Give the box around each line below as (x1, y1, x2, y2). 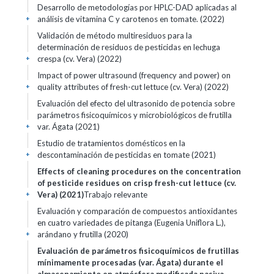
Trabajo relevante (84, 190, 147, 199)
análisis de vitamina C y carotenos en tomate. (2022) (37, 14, 224, 24)
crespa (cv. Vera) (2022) (37, 54, 122, 64)
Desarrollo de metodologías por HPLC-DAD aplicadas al (37, 2, 237, 12)
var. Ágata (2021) (37, 122, 100, 131)
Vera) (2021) (37, 190, 84, 199)
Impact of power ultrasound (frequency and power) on (37, 70, 231, 80)
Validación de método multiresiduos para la (37, 31, 192, 40)
